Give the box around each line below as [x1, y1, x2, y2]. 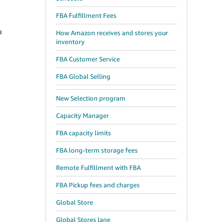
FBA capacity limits [56, 129, 111, 137]
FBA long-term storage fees [56, 146, 138, 154]
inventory [56, 38, 85, 46]
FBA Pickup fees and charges [56, 181, 140, 189]
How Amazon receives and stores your [56, 29, 168, 37]
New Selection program [56, 94, 125, 102]
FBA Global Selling [56, 72, 111, 80]
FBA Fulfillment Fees [56, 11, 116, 19]
